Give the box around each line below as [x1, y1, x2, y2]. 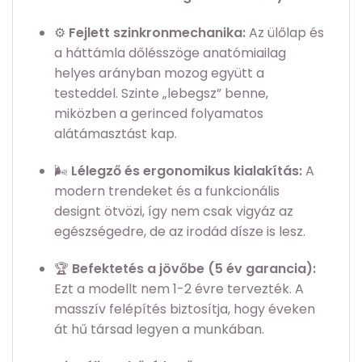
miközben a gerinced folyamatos [53, 104, 263, 124]
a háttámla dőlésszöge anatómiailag [53, 44, 286, 63]
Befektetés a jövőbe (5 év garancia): [71, 259, 316, 278]
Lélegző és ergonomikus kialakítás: [70, 161, 302, 180]
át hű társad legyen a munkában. [53, 319, 264, 339]
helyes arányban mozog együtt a [53, 64, 264, 83]
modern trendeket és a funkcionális [53, 181, 280, 200]
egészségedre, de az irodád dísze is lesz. [53, 221, 305, 241]
